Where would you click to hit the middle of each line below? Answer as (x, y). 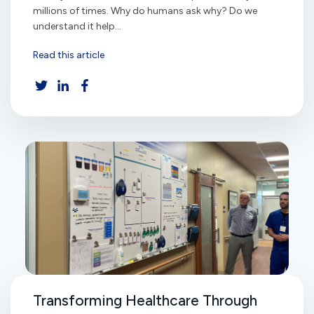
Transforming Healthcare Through (145, 300)
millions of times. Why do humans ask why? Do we (145, 11)
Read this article (69, 55)
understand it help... (77, 26)
